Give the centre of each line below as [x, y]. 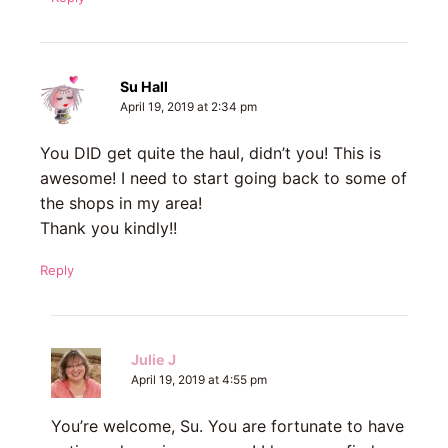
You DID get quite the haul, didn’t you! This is [210, 153]
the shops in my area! [121, 203]
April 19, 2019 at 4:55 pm [198, 380]
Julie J [153, 360]
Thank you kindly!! [108, 228]
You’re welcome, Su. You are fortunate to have [227, 426]
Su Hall [144, 87]
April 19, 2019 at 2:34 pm [188, 107]
